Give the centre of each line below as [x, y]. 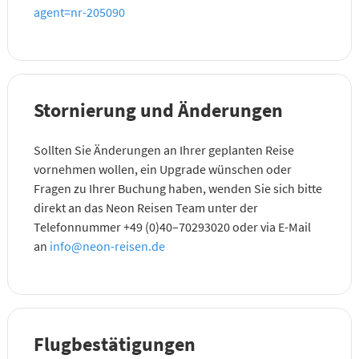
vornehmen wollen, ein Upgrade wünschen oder [162, 169]
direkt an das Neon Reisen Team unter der [145, 207]
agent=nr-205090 [79, 12]
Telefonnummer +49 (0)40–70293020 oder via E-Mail [172, 226]
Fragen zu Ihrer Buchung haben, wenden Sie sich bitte [177, 188]
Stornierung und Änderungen [158, 110]
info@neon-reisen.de [107, 246]
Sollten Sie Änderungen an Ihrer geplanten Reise [163, 149]
